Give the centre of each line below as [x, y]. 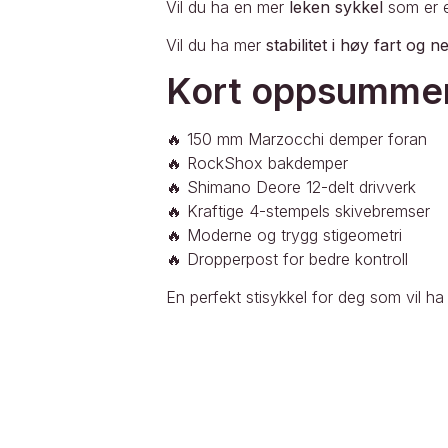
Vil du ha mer [215, 45]
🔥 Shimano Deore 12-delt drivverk [290, 186]
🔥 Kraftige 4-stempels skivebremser [297, 210]
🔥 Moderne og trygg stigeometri [283, 234]
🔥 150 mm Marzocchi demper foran [296, 138]
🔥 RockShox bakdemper [256, 162]
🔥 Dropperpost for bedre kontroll [286, 258]
